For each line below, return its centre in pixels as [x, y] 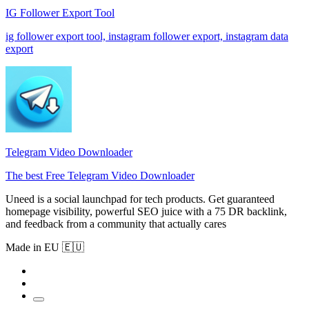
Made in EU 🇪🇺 [45, 247]
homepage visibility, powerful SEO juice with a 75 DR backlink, [146, 211]
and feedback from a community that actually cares [116, 223]
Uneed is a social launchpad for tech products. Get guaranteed [140, 199]
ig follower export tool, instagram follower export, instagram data [147, 36]
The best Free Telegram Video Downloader [100, 175]
